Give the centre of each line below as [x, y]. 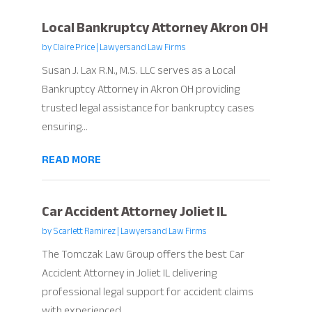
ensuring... [64, 127]
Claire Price [73, 48]
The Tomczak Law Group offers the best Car [143, 255]
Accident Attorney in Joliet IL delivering [129, 273]
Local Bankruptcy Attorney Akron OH [155, 28]
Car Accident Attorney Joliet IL [134, 212]
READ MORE [71, 160]
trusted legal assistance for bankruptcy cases [148, 108]
